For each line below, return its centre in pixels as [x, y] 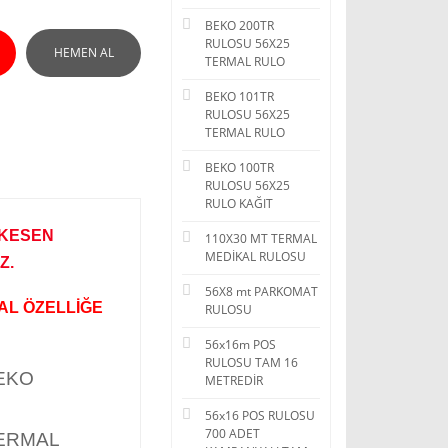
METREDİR [234, 380]
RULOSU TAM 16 [251, 362]
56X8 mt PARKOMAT [261, 291]
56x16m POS [240, 344]
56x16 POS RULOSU [260, 415]
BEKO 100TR [239, 167]
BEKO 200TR [239, 25]
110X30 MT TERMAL [261, 238]
